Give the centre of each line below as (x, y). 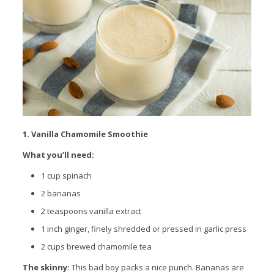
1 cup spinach (66, 175)
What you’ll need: (58, 154)
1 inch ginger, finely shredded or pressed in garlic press (143, 228)
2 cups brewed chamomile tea (96, 246)
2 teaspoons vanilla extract (91, 211)
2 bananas (61, 193)
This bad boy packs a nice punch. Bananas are (157, 267)
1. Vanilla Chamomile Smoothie (85, 134)
